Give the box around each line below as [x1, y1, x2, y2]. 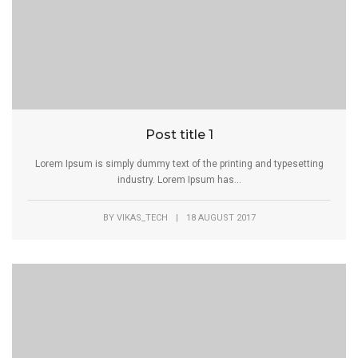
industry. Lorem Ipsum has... [117, 173, 241, 185]
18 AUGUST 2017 [185, 212, 256, 223]
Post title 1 [145, 126, 213, 142]
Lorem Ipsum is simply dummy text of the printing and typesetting [34, 157, 324, 169]
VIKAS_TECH [116, 212, 168, 223]
